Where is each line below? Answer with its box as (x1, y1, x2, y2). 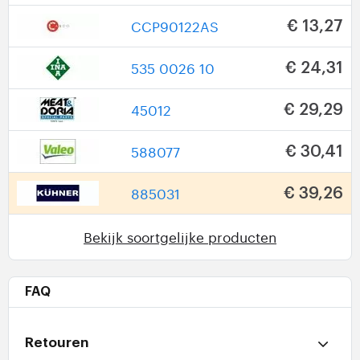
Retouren (25, 336, 89, 350)
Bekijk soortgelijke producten (84, 227, 276, 247)
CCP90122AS (131, 16, 219, 35)
